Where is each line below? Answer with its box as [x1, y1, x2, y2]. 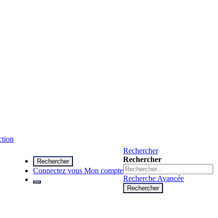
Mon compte [84, 166, 123, 175]
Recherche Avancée [123, 174, 184, 182]
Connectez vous [33, 166, 82, 175]
